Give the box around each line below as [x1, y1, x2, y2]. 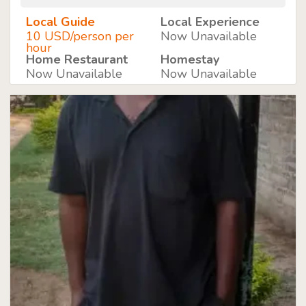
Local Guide [26, 14, 95, 30]
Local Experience [160, 14, 260, 30]
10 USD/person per [26, 28, 134, 44]
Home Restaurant [26, 51, 128, 68]
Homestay [160, 51, 219, 68]
